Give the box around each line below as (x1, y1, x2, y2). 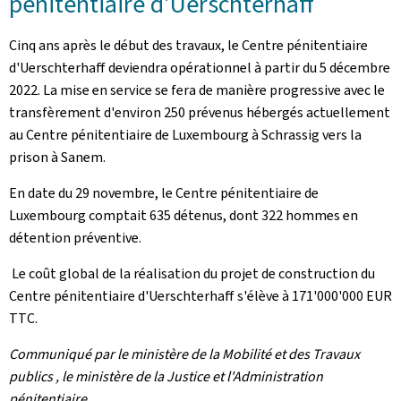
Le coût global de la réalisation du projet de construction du (9, 264, 375, 283)
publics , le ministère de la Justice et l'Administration (9, 367, 323, 386)
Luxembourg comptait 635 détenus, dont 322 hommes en (9, 206, 358, 225)
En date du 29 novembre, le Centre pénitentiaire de (9, 183, 319, 202)
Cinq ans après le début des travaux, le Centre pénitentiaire (9, 36, 368, 55)
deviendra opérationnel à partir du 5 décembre (106, 58, 390, 77)
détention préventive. (9, 228, 141, 247)
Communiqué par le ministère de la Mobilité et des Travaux (9, 345, 360, 363)
